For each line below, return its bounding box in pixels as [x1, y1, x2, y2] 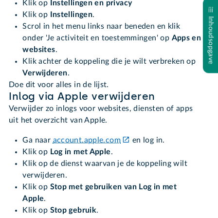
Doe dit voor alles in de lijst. [9, 81, 111, 89]
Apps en [171, 34, 201, 42]
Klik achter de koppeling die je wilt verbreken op [22, 57, 196, 66]
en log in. [130, 136, 165, 145]
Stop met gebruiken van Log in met [50, 183, 177, 191]
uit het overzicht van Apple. [9, 116, 108, 125]
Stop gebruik [50, 206, 97, 215]
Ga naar [22, 136, 53, 145]
